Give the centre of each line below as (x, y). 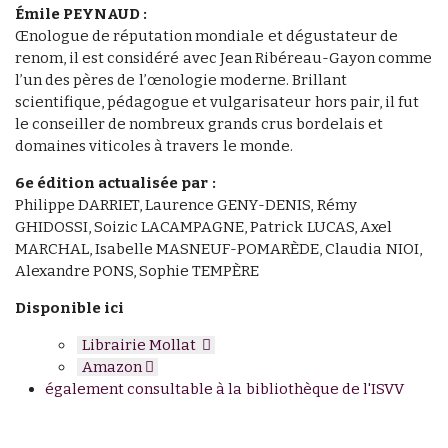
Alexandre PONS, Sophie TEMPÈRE (137, 271)
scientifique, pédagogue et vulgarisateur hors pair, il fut (217, 102)
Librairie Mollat (141, 345)
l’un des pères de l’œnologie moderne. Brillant (181, 80)
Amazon (112, 367)
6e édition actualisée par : (115, 183)
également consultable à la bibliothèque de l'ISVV (224, 389)
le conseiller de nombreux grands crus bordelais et (199, 124)
